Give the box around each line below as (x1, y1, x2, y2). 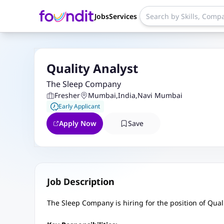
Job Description (46, 175, 114, 187)
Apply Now (58, 118, 96, 128)
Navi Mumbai (137, 90, 182, 100)
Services (108, 11, 137, 21)
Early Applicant (58, 102, 100, 110)
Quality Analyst (46, 60, 138, 76)
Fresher (54, 90, 80, 100)
